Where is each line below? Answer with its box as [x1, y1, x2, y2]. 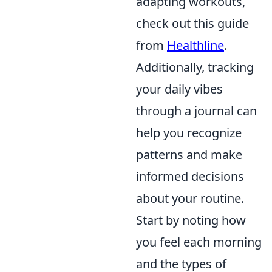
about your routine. [136, 189, 244, 206]
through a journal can [136, 102, 257, 119]
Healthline [167, 36, 224, 53]
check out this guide [136, 15, 249, 32]
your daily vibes [136, 80, 223, 97]
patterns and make [136, 146, 242, 163]
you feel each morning [136, 233, 262, 250]
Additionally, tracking [136, 58, 254, 75]
